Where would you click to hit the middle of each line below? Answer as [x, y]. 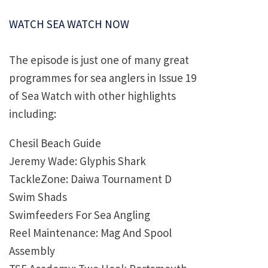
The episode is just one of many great [99, 60]
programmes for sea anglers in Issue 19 [103, 78]
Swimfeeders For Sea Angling [80, 215]
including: [33, 114]
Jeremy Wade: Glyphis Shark [77, 161]
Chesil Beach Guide [56, 143]
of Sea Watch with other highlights [92, 96]
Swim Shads [38, 197]
